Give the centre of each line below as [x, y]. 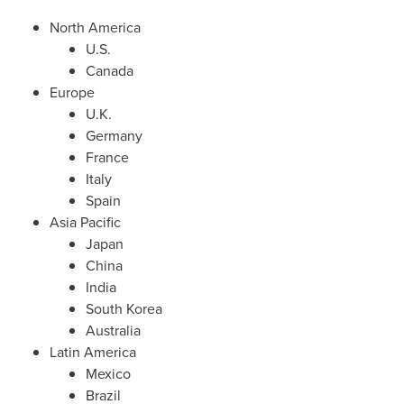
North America [95, 28]
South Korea [124, 309]
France [107, 157]
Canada [110, 71]
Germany [114, 136]
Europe [72, 92]
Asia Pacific [85, 222]
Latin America [93, 352]
